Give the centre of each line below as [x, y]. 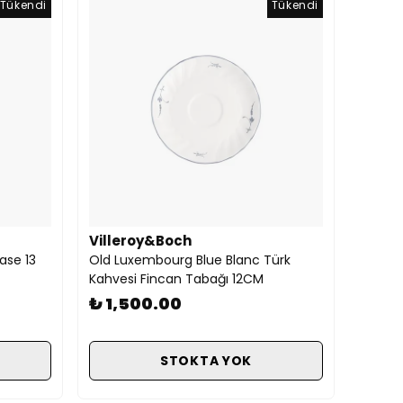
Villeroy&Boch [140, 241]
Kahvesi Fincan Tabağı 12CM [176, 279]
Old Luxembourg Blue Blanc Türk [190, 260]
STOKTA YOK [206, 360]
